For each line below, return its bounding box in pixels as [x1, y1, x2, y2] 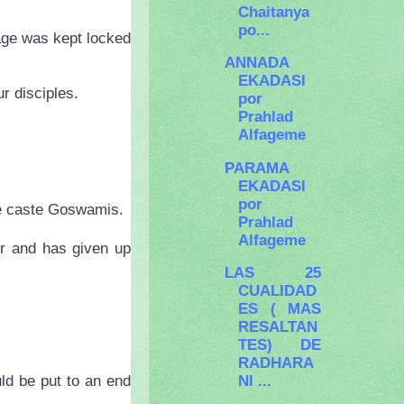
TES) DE [238, 335, 321, 354]
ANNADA [225, 53, 290, 72]
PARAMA [225, 158, 290, 177]
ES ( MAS [238, 299, 321, 318]
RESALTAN [238, 317, 318, 336]
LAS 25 [225, 263, 321, 282]
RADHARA [238, 353, 315, 372]
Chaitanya [238, 2, 310, 21]
